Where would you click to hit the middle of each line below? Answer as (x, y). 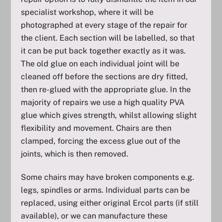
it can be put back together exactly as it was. (104, 51)
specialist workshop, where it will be (87, 12)
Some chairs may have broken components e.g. (108, 177)
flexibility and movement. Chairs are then (96, 128)
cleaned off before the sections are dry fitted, (105, 77)
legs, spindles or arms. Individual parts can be (106, 190)
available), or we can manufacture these (94, 216)
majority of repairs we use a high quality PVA (103, 103)
